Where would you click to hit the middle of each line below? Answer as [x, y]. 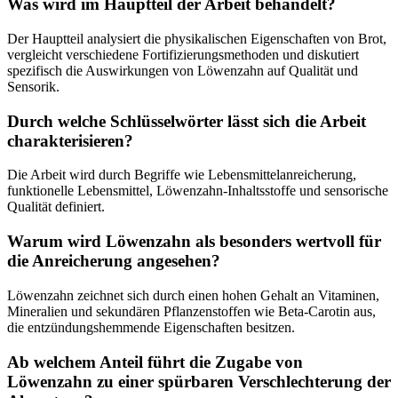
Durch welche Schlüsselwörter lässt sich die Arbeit [187, 121]
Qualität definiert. [56, 207]
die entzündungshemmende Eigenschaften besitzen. [151, 327]
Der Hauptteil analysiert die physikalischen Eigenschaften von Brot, [197, 39]
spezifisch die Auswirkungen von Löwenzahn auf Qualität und [183, 71]
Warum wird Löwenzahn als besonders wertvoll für [194, 242]
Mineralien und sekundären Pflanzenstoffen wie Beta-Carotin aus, [191, 311]
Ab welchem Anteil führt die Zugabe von [155, 362]
